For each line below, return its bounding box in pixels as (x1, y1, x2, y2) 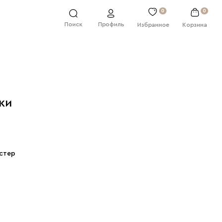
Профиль (98, 21, 124, 27)
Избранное (137, 22, 169, 28)
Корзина (182, 22, 207, 28)
